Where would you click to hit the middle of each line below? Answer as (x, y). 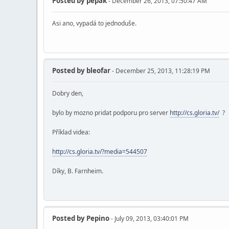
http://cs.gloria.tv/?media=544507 (100, 151)
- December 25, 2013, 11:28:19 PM (160, 71)
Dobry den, (68, 93)
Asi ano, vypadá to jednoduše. (94, 24)
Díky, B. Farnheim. (78, 171)
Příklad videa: (71, 132)
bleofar (98, 71)
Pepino (97, 218)
